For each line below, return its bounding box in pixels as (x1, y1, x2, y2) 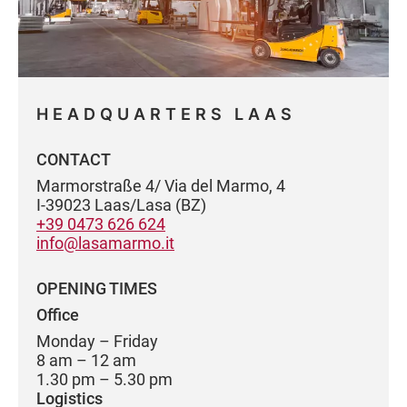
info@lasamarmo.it (36, 233, 174, 253)
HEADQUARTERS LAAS (36, 104, 296, 124)
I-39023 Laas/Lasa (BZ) (36, 195, 206, 214)
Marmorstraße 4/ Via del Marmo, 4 (36, 176, 285, 195)
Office (36, 305, 79, 324)
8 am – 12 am (36, 351, 136, 370)
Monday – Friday (36, 332, 158, 351)
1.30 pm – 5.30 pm (36, 370, 173, 389)
